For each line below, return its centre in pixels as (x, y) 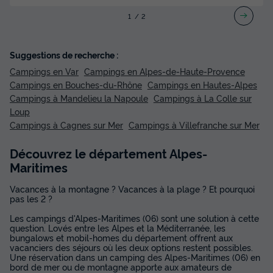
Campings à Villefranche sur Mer (194, 124)
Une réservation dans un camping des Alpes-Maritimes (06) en (135, 257)
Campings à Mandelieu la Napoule (79, 97)
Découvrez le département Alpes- (108, 153)
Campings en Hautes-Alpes (202, 84)
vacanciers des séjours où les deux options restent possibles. (131, 247)
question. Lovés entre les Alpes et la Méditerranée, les (118, 227)
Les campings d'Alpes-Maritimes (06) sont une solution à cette (134, 218)
